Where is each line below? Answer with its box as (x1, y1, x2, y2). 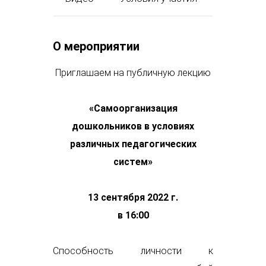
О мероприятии (53, 39, 140, 54)
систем (113, 156, 148, 168)
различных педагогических (69, 138, 197, 150)
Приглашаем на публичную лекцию (55, 67, 211, 79)
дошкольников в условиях (72, 121, 194, 132)
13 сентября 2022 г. (88, 192, 178, 204)
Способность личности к (53, 245, 213, 257)
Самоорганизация (93, 103, 178, 115)
